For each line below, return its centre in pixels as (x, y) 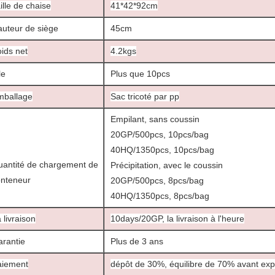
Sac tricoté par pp (145, 96)
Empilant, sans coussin (155, 119)
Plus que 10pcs (140, 74)
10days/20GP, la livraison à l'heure (177, 219)
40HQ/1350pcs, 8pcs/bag (160, 196)
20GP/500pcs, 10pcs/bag (160, 134)
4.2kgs (123, 51)
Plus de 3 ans (137, 241)
